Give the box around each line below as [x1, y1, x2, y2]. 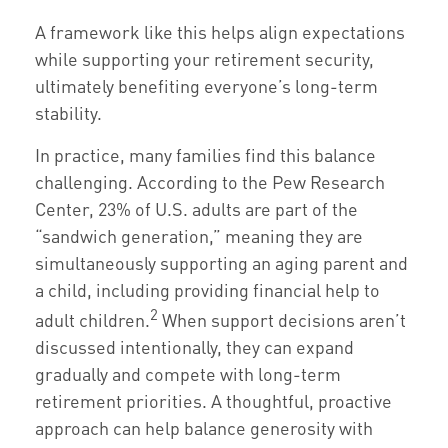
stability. [35, 101, 102, 124]
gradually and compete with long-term [35, 362, 341, 385]
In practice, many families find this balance [35, 143, 376, 166]
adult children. [35, 308, 150, 331]
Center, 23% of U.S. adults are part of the [35, 197, 358, 220]
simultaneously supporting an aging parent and [35, 251, 408, 274]
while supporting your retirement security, [35, 47, 374, 70]
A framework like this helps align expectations [35, 20, 405, 43]
